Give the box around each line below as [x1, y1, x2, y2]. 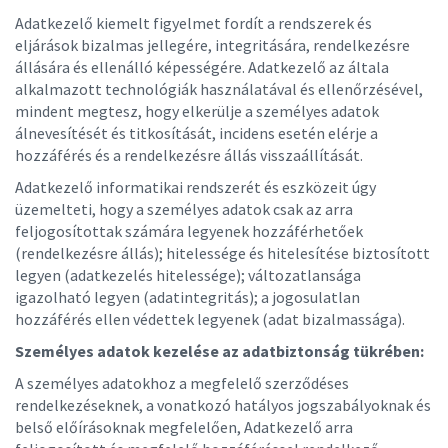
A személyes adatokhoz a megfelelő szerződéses [15, 373, 349, 393]
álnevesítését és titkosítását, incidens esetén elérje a [15, 123, 378, 143]
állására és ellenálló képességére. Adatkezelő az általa [15, 57, 389, 77]
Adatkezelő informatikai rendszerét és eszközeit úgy [15, 177, 376, 197]
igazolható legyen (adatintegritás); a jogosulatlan [15, 287, 360, 307]
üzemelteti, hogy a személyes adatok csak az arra [15, 199, 353, 219]
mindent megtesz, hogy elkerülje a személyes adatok [15, 101, 379, 121]
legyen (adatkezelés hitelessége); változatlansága [15, 265, 361, 285]
